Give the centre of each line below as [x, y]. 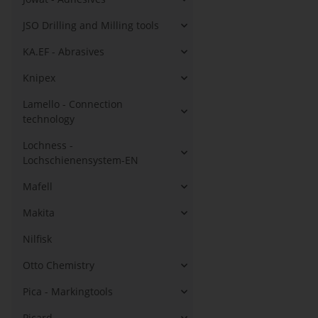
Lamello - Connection [73, 104]
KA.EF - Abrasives [64, 51]
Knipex [39, 78]
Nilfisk [37, 239]
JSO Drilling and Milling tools [91, 25]
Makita [39, 213]
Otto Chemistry [59, 265]
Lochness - [48, 145]
